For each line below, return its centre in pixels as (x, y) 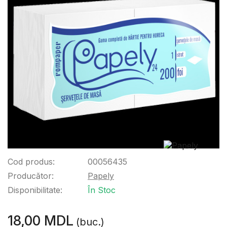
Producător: (31, 176)
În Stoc (102, 190)
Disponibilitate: (35, 190)
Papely (101, 176)
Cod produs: (31, 162)
